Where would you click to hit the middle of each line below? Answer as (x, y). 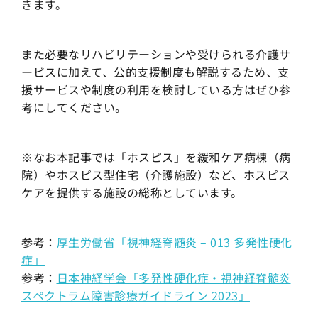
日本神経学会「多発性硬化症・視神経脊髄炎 (174, 277)
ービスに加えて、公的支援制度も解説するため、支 (155, 71)
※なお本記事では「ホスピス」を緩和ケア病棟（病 (156, 157)
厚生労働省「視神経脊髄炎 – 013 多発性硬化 (174, 242)
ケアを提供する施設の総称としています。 (132, 192)
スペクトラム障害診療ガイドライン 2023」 (136, 295)
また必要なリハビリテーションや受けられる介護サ (156, 54)
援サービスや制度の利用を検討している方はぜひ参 (156, 89)
